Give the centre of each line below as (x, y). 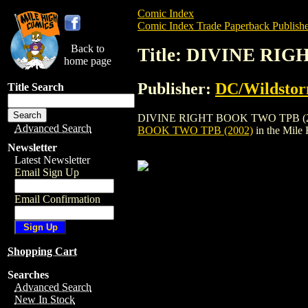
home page (88, 61)
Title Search (36, 87)
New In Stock (45, 299)
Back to (88, 48)
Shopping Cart (42, 251)
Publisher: (176, 88)
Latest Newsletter (52, 160)
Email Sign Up (47, 172)
